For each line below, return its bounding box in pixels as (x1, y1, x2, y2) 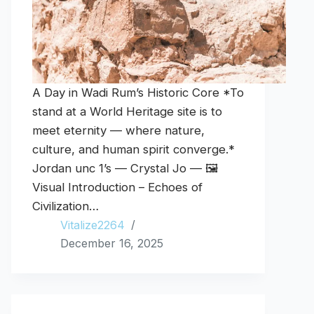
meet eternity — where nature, (32, 123, 205, 138)
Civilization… (32, 199, 99, 214)
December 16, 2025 (60, 236, 163, 251)
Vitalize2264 (60, 218, 125, 233)
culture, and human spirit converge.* (32, 142, 235, 157)
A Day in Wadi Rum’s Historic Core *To (32, 86, 244, 100)
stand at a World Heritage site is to (32, 104, 222, 119)
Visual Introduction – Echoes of (32, 180, 203, 195)
